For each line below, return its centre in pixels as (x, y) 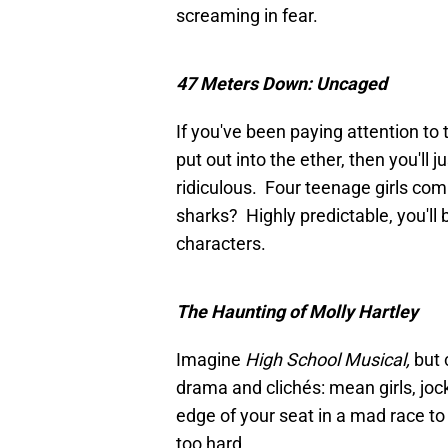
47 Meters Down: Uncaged (281, 84)
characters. (225, 244)
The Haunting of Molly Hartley (297, 312)
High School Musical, (329, 360)
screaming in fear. (251, 16)
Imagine (210, 360)
